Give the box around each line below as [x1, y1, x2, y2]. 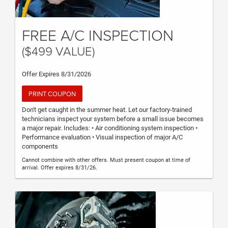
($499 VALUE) [22, 42, 95, 60]
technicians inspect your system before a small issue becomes [22, 115, 204, 123]
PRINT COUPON [28, 89, 76, 99]
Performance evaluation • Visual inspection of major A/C [22, 133, 183, 141]
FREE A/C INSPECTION [22, 24, 174, 46]
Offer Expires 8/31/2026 [22, 70, 91, 78]
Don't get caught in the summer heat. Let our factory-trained [22, 105, 192, 113]
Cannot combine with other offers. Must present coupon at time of [22, 156, 190, 163]
